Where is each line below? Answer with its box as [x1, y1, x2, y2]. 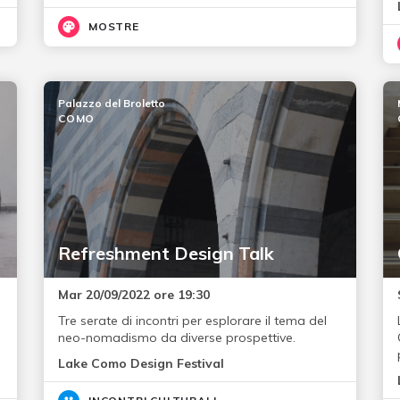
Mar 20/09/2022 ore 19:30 [57, 287, 210, 304]
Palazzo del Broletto [57, 96, 165, 111]
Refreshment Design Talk [57, 242, 274, 265]
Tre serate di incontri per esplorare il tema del [57, 312, 327, 329]
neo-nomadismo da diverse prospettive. [57, 329, 296, 346]
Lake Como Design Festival [57, 355, 224, 372]
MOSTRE [87, 20, 139, 34]
